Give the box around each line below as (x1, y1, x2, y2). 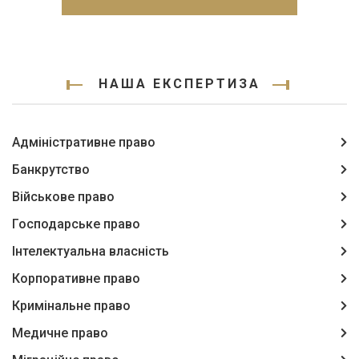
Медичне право (12, 325, 108, 341)
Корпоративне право (12, 271, 140, 286)
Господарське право (12, 216, 140, 232)
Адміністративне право (12, 135, 155, 150)
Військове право (12, 189, 115, 204)
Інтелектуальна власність (12, 244, 169, 259)
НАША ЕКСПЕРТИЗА (99, 76, 260, 91)
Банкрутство (12, 162, 90, 177)
